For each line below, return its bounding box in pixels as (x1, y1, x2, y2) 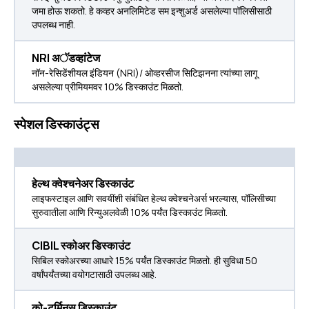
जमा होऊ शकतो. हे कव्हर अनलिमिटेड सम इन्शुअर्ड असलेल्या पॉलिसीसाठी (32, 4, 272, 17)
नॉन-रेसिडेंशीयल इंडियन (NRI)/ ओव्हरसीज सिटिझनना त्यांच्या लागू (32, 66, 257, 79)
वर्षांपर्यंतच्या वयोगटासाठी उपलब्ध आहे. (32, 268, 157, 281)
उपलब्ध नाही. (32, 18, 75, 31)
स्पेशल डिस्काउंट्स (14, 115, 99, 133)
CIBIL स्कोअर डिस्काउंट (32, 238, 130, 253)
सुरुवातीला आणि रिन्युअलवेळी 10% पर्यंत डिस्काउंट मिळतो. (32, 206, 228, 219)
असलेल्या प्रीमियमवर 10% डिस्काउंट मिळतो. (32, 80, 183, 93)
